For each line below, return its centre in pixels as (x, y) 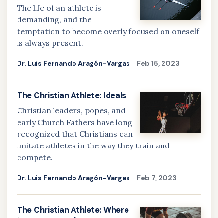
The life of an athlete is (59, 8)
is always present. (50, 43)
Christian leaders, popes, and (71, 110)
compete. (35, 157)
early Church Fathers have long (75, 122)
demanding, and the (54, 19)
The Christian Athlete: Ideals (72, 95)
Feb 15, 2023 (158, 63)
